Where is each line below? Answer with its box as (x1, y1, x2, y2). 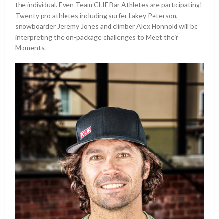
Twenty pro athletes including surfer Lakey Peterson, (15, 11, 178, 20)
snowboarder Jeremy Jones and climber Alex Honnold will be (15, 22, 198, 30)
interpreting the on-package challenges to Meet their (15, 32, 179, 41)
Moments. (15, 43, 46, 52)
